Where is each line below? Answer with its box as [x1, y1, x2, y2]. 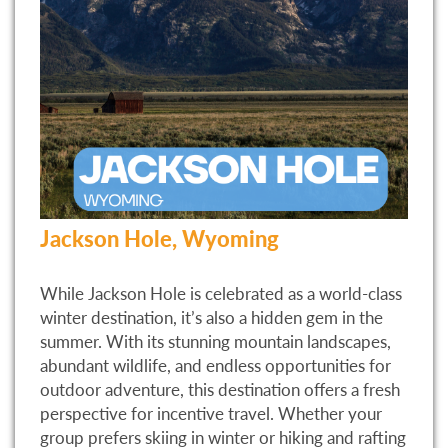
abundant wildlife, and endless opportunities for [40, 354, 391, 376]
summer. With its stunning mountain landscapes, [40, 330, 391, 352]
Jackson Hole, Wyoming [40, 224, 279, 252]
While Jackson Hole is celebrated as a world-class [40, 282, 402, 304]
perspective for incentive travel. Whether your [40, 402, 382, 424]
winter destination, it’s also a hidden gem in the [40, 306, 383, 328]
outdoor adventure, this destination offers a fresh [40, 378, 400, 400]
